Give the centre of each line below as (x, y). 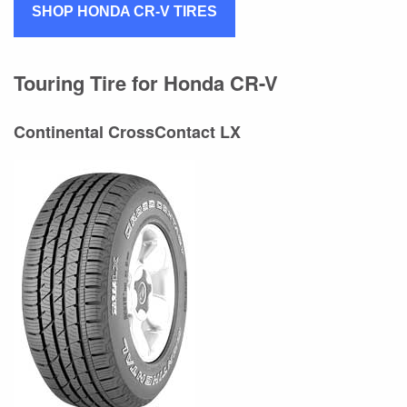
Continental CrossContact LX (129, 131)
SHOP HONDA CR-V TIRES (124, 11)
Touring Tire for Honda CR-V (146, 82)
